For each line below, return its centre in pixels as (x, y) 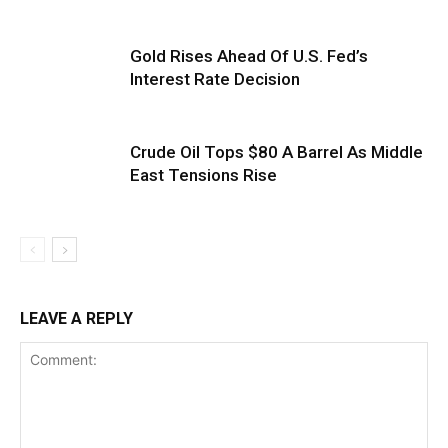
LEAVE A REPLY (76, 318)
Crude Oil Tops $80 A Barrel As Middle (276, 151)
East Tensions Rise (203, 174)
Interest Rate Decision (215, 78)
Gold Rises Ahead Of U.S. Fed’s (249, 55)
